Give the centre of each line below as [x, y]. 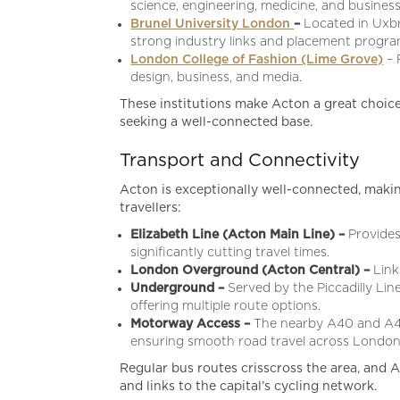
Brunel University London [212, 24]
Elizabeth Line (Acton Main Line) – [238, 234]
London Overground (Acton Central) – [250, 270]
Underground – [178, 288]
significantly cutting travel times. [230, 252]
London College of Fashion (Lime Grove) [257, 59]
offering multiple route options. [226, 306]
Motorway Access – [192, 324]
